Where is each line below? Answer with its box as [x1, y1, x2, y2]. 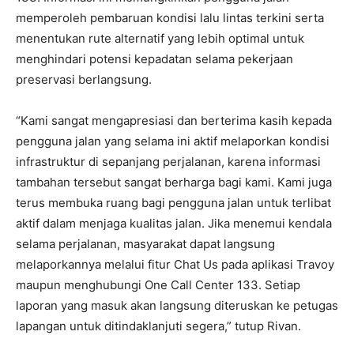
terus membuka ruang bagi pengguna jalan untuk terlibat [16, 194, 331, 210]
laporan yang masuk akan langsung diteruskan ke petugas [16, 297, 338, 313]
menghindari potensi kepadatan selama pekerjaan [16, 51, 293, 66]
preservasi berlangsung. [16, 71, 152, 87]
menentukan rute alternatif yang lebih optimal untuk [16, 30, 304, 46]
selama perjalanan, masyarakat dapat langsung [16, 235, 275, 251]
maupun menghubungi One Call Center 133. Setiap [16, 277, 300, 292]
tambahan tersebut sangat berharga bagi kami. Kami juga [16, 174, 332, 190]
